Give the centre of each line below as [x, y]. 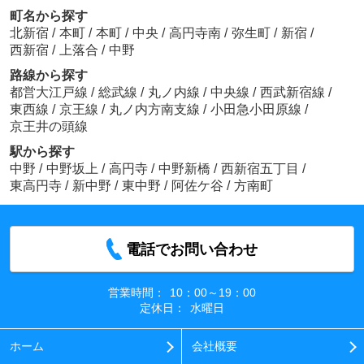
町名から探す [48, 16]
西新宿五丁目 [260, 169]
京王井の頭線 [48, 127]
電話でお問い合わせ [192, 249]
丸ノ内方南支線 [156, 110]
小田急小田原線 [257, 110]
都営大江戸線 [50, 93]
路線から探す [48, 76]
